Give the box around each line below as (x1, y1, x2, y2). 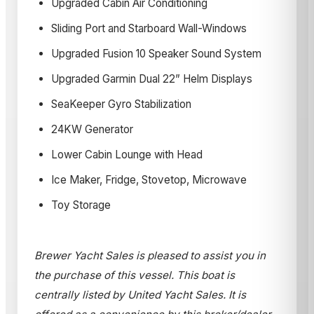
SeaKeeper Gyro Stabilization (51, 97, 191, 111)
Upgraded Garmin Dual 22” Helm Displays (51, 72, 252, 86)
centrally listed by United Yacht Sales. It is (34, 288, 246, 302)
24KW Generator (51, 123, 133, 137)
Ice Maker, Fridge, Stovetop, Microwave (51, 173, 247, 187)
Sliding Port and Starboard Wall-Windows (51, 22, 247, 36)
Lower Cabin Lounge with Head (51, 148, 203, 162)
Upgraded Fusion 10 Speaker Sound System (51, 47, 261, 61)
